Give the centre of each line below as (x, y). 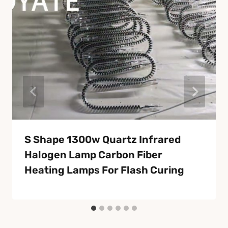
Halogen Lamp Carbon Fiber (93, 155)
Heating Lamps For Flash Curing (104, 170)
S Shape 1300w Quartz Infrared (103, 140)
